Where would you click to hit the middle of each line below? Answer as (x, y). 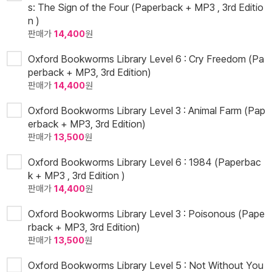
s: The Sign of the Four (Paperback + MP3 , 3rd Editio (146, 8)
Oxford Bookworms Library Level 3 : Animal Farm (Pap (147, 111)
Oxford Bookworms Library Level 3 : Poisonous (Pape (146, 214)
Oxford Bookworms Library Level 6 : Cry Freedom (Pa (146, 59)
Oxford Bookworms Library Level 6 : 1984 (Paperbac (144, 162)
